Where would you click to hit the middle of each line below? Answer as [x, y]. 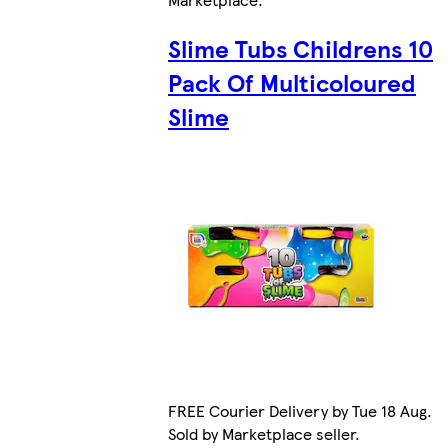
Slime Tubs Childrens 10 [300, 47]
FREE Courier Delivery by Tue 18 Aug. [300, 410]
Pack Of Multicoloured [292, 81]
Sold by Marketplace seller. [264, 433]
